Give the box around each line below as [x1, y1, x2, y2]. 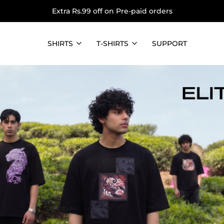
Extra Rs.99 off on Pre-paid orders [51, 6, 172, 15]
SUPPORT [151, 39, 187, 48]
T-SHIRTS [96, 39, 128, 48]
